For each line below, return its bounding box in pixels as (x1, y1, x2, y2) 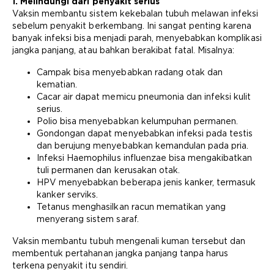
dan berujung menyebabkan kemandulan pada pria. (37, 141, 249, 150)
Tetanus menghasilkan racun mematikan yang (37, 202, 226, 212)
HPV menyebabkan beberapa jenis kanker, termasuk (37, 177, 256, 187)
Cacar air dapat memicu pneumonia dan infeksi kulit (37, 92, 251, 102)
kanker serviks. (37, 190, 98, 199)
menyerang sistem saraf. (37, 214, 139, 224)
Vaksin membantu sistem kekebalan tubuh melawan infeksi (12, 9, 259, 18)
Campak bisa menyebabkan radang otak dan (37, 67, 223, 77)
